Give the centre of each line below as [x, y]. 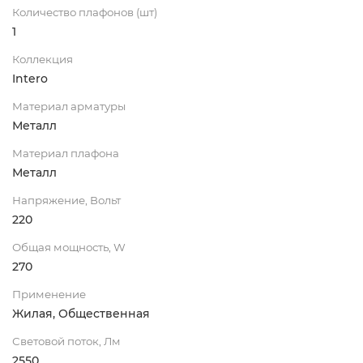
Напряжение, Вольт [66, 200]
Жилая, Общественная [81, 313]
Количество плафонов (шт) [85, 12]
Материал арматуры [69, 106]
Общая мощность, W [69, 247]
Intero [30, 78]
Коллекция [43, 59]
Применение [49, 294]
